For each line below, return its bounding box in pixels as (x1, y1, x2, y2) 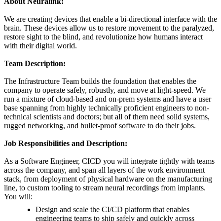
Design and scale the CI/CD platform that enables (36, 205, 189, 214)
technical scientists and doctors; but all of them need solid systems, (4, 112, 210, 121)
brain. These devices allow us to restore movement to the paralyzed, (4, 24, 214, 33)
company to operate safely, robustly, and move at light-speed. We (4, 86, 206, 95)
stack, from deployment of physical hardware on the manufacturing (4, 175, 212, 184)
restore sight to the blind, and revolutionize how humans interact (4, 33, 203, 41)
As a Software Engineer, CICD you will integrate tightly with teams (4, 157, 215, 166)
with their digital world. (4, 41, 77, 50)
